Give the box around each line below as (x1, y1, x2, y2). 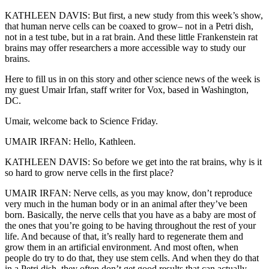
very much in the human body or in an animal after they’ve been (5, 199, 247, 210)
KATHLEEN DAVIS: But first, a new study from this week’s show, (5, 10, 263, 21)
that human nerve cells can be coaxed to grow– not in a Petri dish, (5, 21, 253, 32)
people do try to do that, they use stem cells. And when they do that (5, 253, 259, 264)
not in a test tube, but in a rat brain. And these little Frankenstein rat (5, 32, 258, 43)
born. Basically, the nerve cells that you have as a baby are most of (5, 210, 256, 220)
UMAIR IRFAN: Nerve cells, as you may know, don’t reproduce (5, 188, 252, 199)
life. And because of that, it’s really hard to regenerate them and (5, 231, 243, 242)
